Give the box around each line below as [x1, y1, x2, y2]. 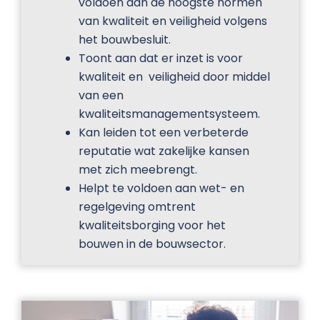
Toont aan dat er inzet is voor [79, 49, 243, 66]
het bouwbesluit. [79, 31, 171, 48]
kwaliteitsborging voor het [79, 216, 226, 234]
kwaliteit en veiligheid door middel [79, 68, 270, 85]
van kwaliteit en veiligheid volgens [79, 12, 267, 29]
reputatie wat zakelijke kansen [79, 142, 249, 159]
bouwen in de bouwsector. [79, 235, 226, 252]
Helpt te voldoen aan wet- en [79, 179, 244, 196]
